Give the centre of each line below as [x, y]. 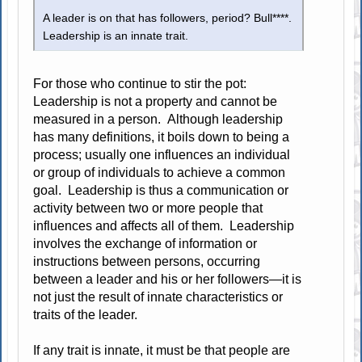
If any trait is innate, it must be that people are [162, 350]
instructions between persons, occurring [147, 261]
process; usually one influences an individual [162, 154]
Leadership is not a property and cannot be [156, 101]
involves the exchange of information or [145, 243]
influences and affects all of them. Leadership [164, 225]
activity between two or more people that [148, 208]
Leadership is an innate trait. [116, 36]
